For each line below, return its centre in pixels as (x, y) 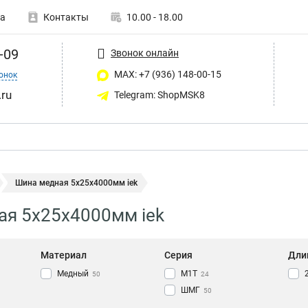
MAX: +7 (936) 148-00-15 (167, 74)
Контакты (66, 17)
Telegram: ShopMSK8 (158, 95)
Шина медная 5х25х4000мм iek (76, 183)
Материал (64, 255)
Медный (73, 274)
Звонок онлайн (145, 53)
